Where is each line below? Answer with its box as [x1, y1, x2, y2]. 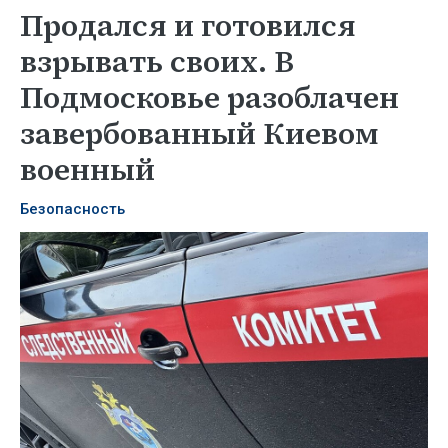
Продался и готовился [20, 5, 356, 46]
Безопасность [20, 200, 125, 218]
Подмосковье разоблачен [20, 77, 399, 118]
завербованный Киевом [20, 113, 379, 154]
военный [20, 149, 155, 190]
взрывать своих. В [20, 41, 294, 82]
